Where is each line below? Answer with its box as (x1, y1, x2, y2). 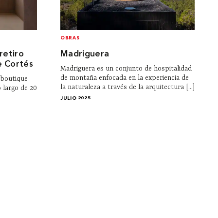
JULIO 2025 (60, 96, 91, 101)
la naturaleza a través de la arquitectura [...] (60, 83, 195, 91)
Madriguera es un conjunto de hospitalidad (60, 64, 192, 73)
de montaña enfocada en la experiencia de (60, 73, 189, 82)
